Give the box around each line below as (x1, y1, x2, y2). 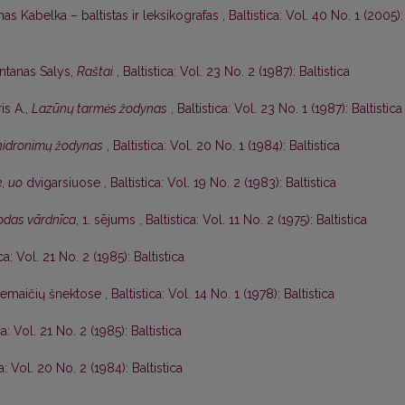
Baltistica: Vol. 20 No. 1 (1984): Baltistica (113, 138, 340, 154)
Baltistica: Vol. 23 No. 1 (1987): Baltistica (177, 101, 402, 117)
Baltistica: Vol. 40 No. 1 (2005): (229, 8, 403, 24)
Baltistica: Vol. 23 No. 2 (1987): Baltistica (123, 64, 350, 80)
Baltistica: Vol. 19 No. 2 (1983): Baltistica (110, 175, 336, 191)
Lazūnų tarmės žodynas (32, 101, 167, 117)
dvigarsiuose (23, 175, 104, 191)
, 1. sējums (76, 212, 139, 228)
